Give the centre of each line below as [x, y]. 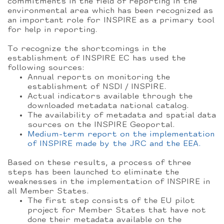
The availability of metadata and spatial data [122, 115]
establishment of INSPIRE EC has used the [96, 58]
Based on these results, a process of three [99, 163]
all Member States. [48, 191]
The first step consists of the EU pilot [111, 201]
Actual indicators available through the [110, 96]
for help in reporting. [52, 30]
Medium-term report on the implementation [121, 134]
